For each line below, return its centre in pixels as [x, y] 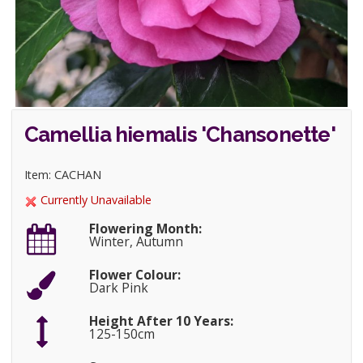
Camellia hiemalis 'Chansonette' [180, 134]
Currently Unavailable [94, 200]
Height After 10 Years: [161, 320]
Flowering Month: [145, 228]
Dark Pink [118, 287]
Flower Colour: [135, 274]
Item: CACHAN [63, 175]
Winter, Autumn [136, 241]
